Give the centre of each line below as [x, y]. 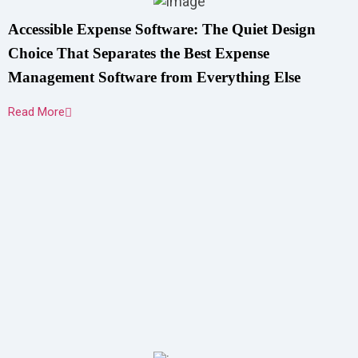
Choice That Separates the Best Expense [139, 53]
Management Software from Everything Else [154, 77]
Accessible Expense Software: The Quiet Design [162, 29]
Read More [36, 112]
